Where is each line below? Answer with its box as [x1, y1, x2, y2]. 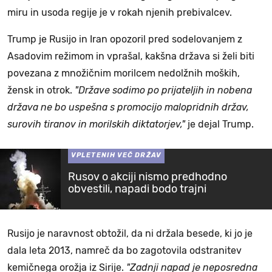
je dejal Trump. [185, 118, 254, 131]
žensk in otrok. [7, 84, 75, 97]
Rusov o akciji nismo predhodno [68, 170, 227, 184]
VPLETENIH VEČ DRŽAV [71, 151, 161, 160]
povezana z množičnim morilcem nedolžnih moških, [7, 67, 240, 80]
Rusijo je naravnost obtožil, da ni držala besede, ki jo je [7, 228, 253, 240]
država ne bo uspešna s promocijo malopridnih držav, [7, 101, 249, 114]
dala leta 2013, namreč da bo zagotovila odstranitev [7, 245, 242, 257]
